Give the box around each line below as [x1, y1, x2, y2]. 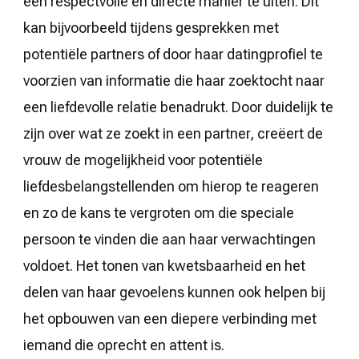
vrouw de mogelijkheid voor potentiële [23, 151, 263, 168]
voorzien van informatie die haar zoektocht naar [23, 71, 325, 89]
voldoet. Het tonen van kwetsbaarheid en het [23, 256, 305, 274]
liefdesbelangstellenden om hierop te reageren [23, 177, 319, 195]
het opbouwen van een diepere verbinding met [23, 309, 317, 327]
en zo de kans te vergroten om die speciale [23, 204, 294, 221]
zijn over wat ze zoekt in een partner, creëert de [23, 124, 323, 142]
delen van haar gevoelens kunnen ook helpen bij [23, 283, 325, 301]
